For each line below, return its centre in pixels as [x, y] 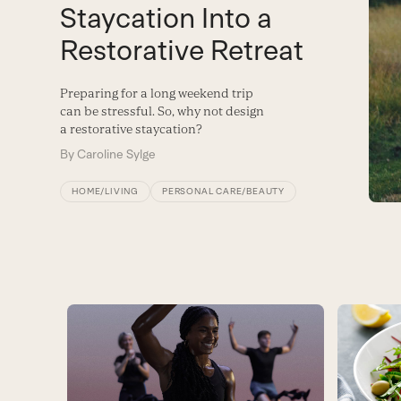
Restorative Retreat [182, 51]
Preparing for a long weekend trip [157, 94]
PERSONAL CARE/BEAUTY [224, 192]
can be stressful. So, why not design [162, 111]
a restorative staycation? [132, 129]
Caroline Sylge [117, 154]
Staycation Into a [166, 18]
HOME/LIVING [106, 192]
